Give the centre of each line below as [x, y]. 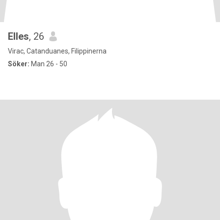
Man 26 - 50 [48, 64]
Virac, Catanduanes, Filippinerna [57, 51]
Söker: [19, 64]
